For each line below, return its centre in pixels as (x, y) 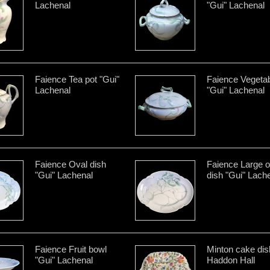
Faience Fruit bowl (71, 249)
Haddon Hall (231, 260)
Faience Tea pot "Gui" (77, 79)
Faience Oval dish (71, 164)
